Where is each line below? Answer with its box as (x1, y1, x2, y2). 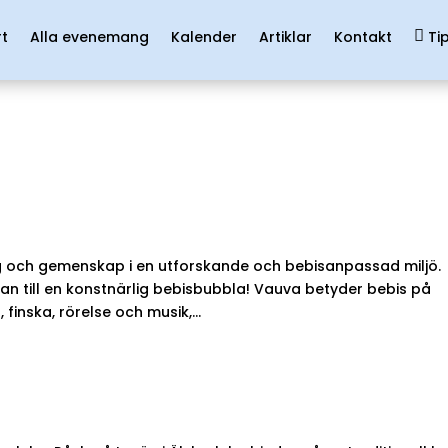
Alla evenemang (29, 27, 149, 47)
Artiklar (258, 27, 312, 47)
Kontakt (333, 27, 392, 47)
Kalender (170, 27, 237, 47)
